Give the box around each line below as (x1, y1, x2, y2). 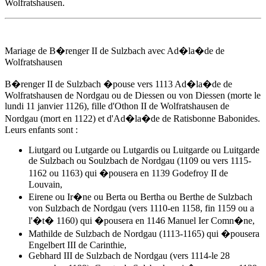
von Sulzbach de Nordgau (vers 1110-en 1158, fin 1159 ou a (28, 203, 254, 213)
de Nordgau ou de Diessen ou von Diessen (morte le (62, 90, 261, 100)
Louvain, (28, 179, 62, 189)
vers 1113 (137, 79, 173, 89)
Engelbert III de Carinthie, (28, 240, 126, 250)
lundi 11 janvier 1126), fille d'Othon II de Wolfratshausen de (5, 101, 229, 111)
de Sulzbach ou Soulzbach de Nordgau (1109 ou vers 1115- (28, 156, 251, 166)
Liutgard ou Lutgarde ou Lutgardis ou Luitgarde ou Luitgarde (28, 145, 259, 155)
